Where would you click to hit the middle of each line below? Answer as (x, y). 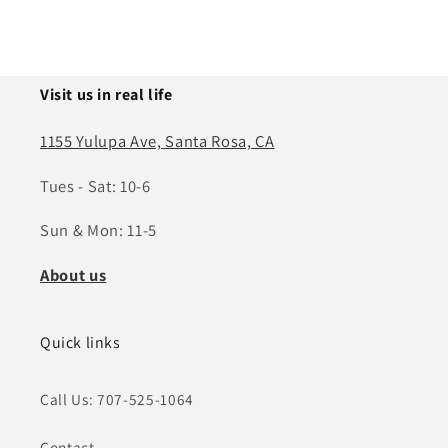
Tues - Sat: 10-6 (95, 185)
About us (73, 274)
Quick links (80, 342)
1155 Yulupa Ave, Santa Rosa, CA (157, 141)
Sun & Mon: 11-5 (98, 230)
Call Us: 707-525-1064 (117, 398)
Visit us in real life (106, 95)
